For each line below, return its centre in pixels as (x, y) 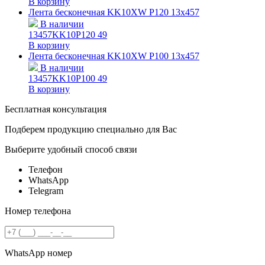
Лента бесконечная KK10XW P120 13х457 (114, 12)
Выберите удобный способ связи (71, 149)
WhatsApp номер (38, 253)
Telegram (46, 190)
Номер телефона (38, 211)
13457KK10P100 (62, 78)
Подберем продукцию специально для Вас (91, 129)
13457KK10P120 (62, 34)
